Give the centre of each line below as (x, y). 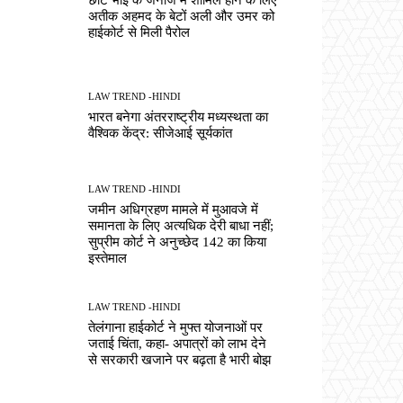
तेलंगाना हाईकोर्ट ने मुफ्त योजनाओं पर (176, 327)
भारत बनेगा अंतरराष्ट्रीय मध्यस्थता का (179, 117)
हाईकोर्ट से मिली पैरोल (139, 32)
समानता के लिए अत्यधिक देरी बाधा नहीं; (181, 226)
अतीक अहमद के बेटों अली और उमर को (182, 16)
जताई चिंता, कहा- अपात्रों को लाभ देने (178, 343)
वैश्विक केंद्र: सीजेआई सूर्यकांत (161, 134)
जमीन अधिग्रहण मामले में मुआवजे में (174, 210)
